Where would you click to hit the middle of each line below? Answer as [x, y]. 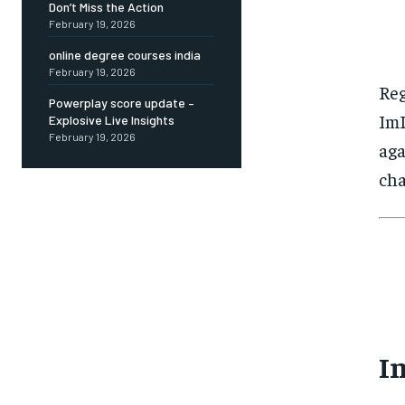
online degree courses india [125, 55]
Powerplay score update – [122, 103]
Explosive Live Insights [112, 120]
